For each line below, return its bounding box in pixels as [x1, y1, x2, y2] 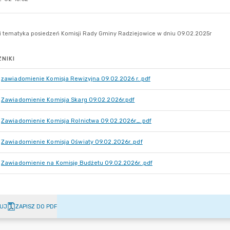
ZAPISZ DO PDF [15, 203, 57, 210]
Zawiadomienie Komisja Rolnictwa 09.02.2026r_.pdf [1, 118, 151, 124]
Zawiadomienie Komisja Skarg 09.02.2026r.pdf [1, 97, 135, 103]
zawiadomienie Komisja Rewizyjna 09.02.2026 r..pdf [1, 75, 150, 82]
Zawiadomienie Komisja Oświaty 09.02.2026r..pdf [1, 139, 143, 145]
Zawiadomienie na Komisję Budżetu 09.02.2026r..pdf [1, 160, 152, 166]
